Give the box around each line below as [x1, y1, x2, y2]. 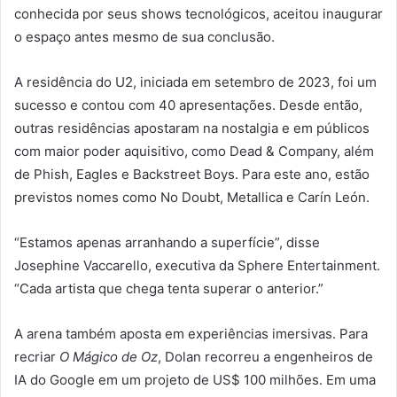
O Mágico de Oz [59, 348, 158, 366]
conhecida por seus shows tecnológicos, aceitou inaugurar [14, 5, 383, 23]
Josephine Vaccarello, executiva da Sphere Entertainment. [14, 257, 380, 275]
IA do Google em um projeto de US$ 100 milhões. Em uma [14, 371, 376, 389]
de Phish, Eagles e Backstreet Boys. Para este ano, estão [14, 166, 370, 183]
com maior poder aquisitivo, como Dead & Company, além [14, 143, 374, 160]
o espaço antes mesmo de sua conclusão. [14, 28, 275, 46]
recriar [14, 348, 59, 366]
